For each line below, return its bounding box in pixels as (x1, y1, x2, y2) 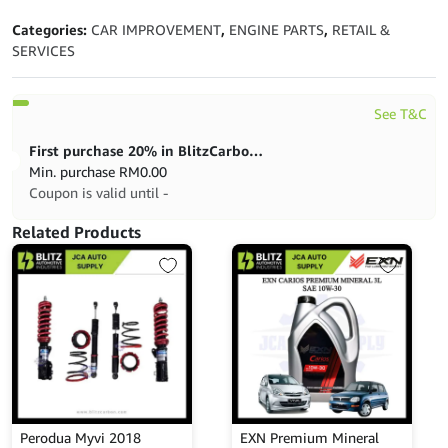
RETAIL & (332, 21, 390, 39)
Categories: (12, 21, 91, 39)
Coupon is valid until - (29, 184, 168, 202)
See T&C (374, 105, 427, 123)
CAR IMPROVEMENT (91, 21, 221, 39)
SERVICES (12, 42, 75, 60)
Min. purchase (29, 163, 119, 181)
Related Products (12, 222, 141, 243)
